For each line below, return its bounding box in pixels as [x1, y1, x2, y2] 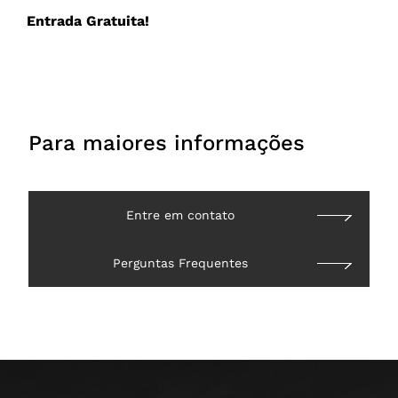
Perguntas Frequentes [113, 256, 248, 271]
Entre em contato [126, 208, 235, 223]
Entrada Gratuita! [27, 12, 149, 30]
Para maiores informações [28, 131, 305, 156]
